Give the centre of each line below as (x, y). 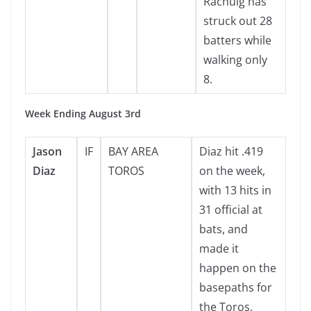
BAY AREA (133, 151)
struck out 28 (238, 21)
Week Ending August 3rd (83, 114)
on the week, (232, 171)
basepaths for (236, 287)
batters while (237, 40)
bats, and (224, 229)
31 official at (231, 210)
